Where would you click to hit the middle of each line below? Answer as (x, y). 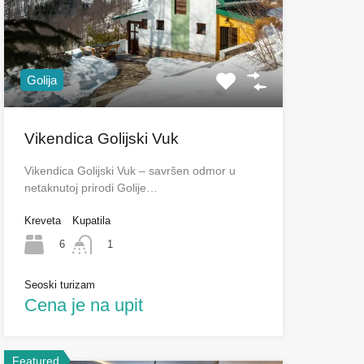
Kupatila (91, 220)
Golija (41, 80)
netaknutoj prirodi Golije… (91, 187)
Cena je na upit (83, 305)
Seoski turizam (59, 284)
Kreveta (42, 220)
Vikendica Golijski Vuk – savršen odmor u (130, 170)
